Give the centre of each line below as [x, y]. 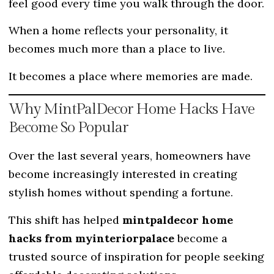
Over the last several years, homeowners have [130, 156]
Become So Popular [68, 128]
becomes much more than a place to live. [117, 49]
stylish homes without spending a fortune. [121, 193]
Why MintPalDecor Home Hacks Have [131, 109]
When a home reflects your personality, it [118, 31]
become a [201, 238]
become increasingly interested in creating [123, 174]
